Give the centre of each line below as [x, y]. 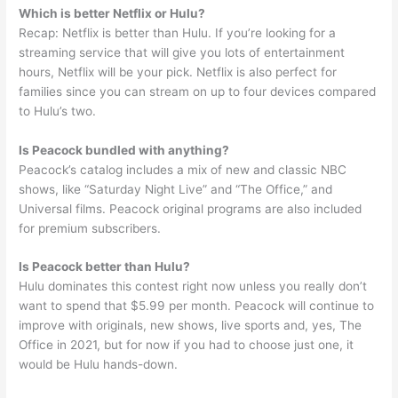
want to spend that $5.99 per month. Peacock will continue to [197, 306]
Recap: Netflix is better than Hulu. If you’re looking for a [178, 32]
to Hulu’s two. [58, 111]
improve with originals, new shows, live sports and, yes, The [191, 326]
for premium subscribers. [90, 228]
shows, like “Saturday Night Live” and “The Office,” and [176, 189]
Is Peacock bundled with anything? [124, 150]
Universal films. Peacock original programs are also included [191, 208]
